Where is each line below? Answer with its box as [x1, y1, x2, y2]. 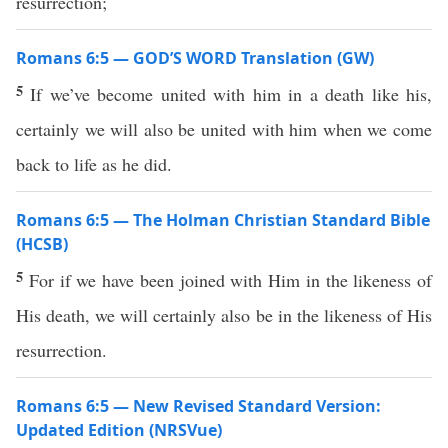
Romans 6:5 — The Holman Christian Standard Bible [16, 209, 430, 231]
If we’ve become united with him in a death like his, [30, 82, 433, 106]
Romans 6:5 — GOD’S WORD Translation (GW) [16, 47, 374, 69]
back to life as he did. [16, 152, 172, 176]
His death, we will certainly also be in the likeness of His [16, 303, 432, 327]
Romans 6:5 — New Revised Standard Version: [16, 395, 381, 417]
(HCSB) [16, 233, 68, 255]
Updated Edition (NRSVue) [16, 419, 222, 441]
